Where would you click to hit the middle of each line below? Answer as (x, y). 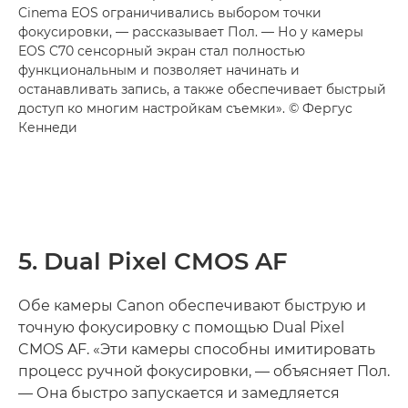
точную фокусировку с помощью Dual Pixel (181, 328)
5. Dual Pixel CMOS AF (153, 262)
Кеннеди (48, 128)
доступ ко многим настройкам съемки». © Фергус (185, 109)
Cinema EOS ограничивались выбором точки (170, 13)
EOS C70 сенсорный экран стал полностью (162, 51)
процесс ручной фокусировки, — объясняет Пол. (204, 372)
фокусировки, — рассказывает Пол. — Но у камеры (191, 32)
